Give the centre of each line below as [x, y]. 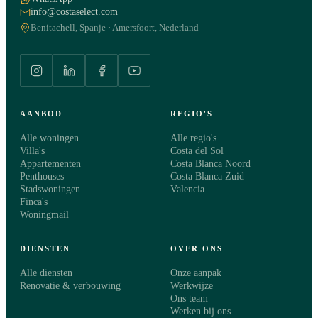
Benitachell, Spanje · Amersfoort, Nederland [115, 28]
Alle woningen [49, 138]
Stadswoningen [50, 190]
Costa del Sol [197, 151]
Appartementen [50, 164]
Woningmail [44, 215]
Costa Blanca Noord [210, 164]
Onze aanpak [196, 273]
